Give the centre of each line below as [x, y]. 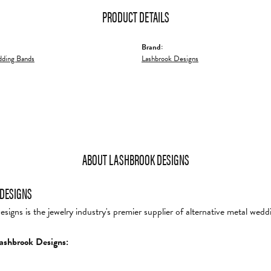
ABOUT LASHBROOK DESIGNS [135, 159]
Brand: [152, 47]
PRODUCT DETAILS [135, 16]
